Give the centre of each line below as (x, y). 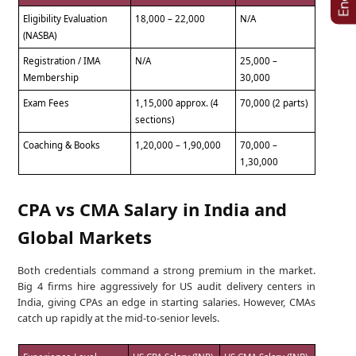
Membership (51, 77)
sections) (155, 119)
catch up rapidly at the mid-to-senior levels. (119, 318)
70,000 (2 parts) (274, 103)
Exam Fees (46, 103)
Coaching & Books (62, 145)
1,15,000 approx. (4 (177, 103)
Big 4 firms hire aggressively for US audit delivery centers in (166, 286)
